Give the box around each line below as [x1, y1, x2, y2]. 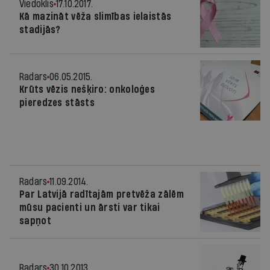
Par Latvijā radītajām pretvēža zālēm [19, 189, 184, 199]
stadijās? [19, 25, 61, 35]
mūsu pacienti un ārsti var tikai [19, 202, 160, 213]
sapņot [19, 216, 51, 226]
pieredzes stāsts [19, 98, 95, 108]
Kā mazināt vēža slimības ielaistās [19, 11, 172, 22]
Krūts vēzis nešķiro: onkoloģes [19, 84, 155, 95]
